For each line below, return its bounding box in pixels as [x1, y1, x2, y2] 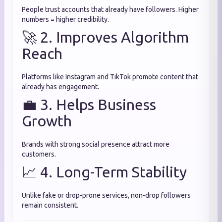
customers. [22, 150, 56, 158]
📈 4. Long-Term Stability [22, 164, 187, 180]
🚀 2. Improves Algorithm [22, 29, 189, 46]
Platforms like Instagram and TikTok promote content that [22, 73, 198, 81]
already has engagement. [22, 83, 99, 91]
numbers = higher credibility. [22, 15, 109, 23]
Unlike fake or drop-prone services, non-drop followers [22, 191, 191, 199]
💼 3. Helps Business [22, 96, 156, 113]
